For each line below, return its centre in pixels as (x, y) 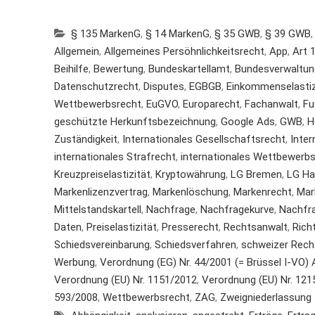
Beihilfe (71, 69)
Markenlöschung (191, 192)
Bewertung (118, 69)
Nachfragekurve (237, 209)
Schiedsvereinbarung (102, 244)
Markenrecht (263, 192)
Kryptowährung (191, 174)
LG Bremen (256, 174)
